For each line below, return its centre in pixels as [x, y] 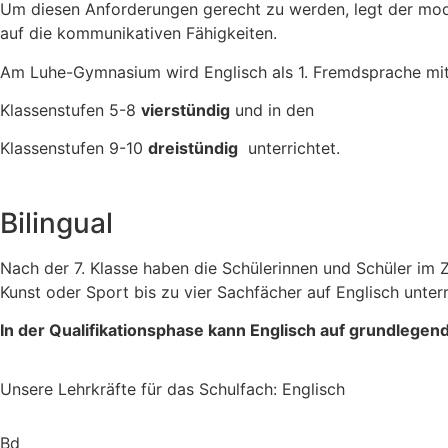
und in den [272, 109]
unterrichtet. [289, 148]
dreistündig [193, 148]
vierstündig [185, 109]
